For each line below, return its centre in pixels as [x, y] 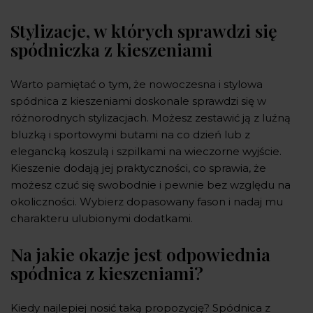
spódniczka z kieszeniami [111, 49]
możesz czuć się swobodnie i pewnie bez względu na [151, 184]
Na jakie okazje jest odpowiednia [140, 254]
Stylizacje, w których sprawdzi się [144, 30]
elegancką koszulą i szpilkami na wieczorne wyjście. [146, 151]
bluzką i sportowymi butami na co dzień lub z [130, 134]
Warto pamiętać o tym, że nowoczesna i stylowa [137, 84]
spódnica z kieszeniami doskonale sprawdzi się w [138, 101]
